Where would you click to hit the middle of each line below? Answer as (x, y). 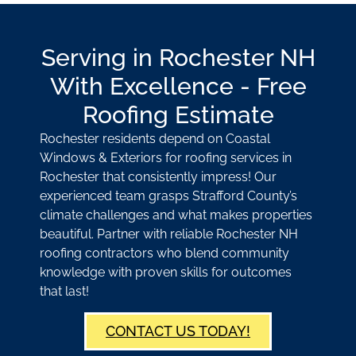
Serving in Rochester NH (178, 57)
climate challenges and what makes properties (176, 215)
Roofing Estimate (178, 114)
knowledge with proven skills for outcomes (166, 272)
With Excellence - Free (178, 86)
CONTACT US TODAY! (178, 331)
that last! (64, 291)
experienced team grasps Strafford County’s (168, 195)
